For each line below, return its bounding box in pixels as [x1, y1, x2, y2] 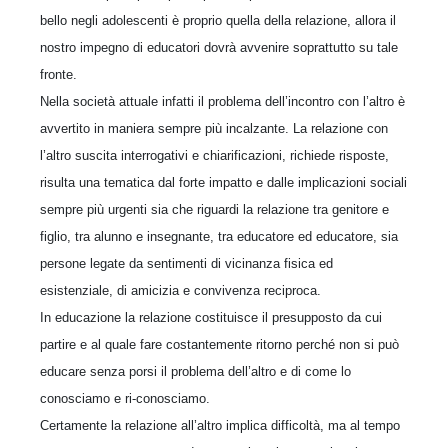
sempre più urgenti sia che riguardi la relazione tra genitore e [40, 201, 389, 217]
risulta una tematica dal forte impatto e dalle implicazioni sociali [40, 174, 407, 190]
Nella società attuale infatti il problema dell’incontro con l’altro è [40, 93, 405, 109]
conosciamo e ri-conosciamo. [40, 390, 210, 406]
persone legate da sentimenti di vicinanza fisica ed [40, 255, 333, 271]
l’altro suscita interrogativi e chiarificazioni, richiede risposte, [40, 147, 389, 163]
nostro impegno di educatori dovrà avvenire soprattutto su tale [40, 39, 398, 55]
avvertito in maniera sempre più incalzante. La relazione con [40, 120, 388, 136]
